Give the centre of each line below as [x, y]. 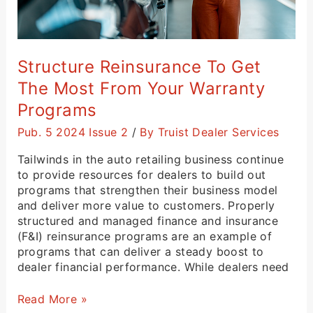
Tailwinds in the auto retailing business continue [151, 160]
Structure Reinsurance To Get [139, 67]
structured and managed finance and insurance [148, 221]
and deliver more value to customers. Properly [146, 206]
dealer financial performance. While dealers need [153, 267]
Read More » [52, 299]
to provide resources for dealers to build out [141, 175]
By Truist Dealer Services [210, 132]
